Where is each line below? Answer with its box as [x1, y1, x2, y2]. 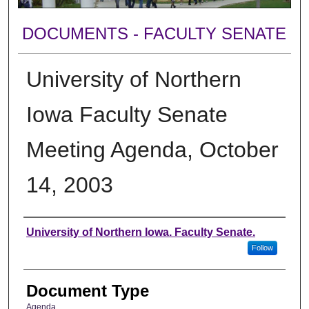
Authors [23, 221, 80, 240]
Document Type [26, 281, 149, 300]
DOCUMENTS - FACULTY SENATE [22, 24, 287, 43]
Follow [251, 243, 273, 252]
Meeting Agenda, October [26, 137, 279, 162]
